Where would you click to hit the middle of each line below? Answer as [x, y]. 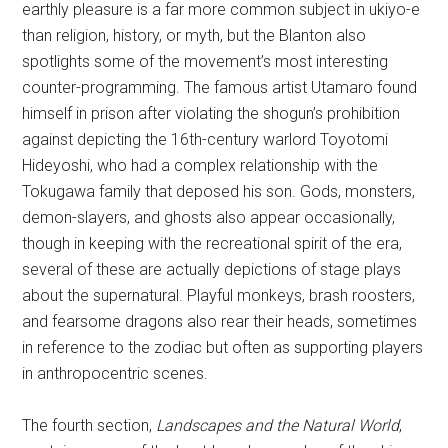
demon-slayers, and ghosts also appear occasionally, [209, 218]
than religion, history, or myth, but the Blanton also [194, 36]
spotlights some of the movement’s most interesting [205, 62]
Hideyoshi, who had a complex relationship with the [200, 166]
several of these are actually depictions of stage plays [212, 270]
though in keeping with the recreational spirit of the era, [212, 244]
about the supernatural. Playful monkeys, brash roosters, [219, 296]
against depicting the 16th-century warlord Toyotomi [205, 140]
